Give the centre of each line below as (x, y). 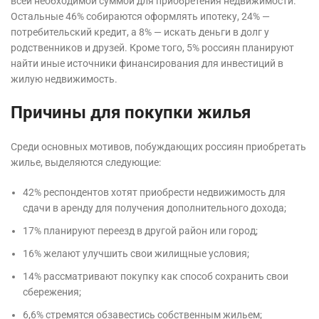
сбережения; (52, 292)
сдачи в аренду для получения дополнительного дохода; (155, 208)
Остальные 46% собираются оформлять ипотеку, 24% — (140, 17)
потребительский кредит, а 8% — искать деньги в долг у (140, 32)
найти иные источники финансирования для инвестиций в (147, 64)
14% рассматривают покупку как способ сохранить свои (156, 277)
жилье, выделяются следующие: (86, 163)
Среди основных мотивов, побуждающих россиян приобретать (158, 147)
